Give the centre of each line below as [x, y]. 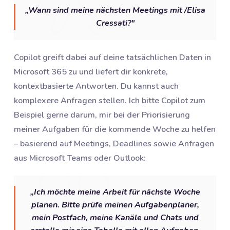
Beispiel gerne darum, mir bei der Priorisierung [102, 115]
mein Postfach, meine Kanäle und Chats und [115, 218]
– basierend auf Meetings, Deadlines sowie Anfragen [114, 144]
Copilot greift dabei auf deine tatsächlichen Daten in [112, 58]
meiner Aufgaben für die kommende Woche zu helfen [115, 130]
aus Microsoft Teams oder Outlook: [80, 158]
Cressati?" [115, 23]
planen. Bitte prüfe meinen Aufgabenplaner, [115, 205]
